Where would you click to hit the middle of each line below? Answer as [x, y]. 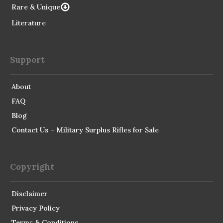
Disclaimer [30, 193]
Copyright [32, 167]
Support [27, 59]
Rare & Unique [36, 7]
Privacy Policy [36, 208]
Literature [29, 23]
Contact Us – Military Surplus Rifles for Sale [85, 130]
